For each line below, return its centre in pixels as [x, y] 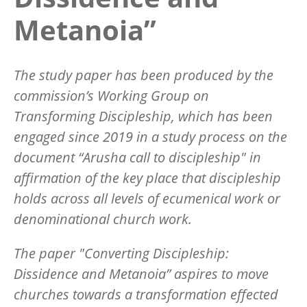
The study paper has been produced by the [144, 75]
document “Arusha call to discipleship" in [137, 157]
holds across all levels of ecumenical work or [147, 198]
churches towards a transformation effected [146, 294]
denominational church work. [103, 219]
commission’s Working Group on [111, 95]
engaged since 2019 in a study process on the [150, 136]
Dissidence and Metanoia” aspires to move [141, 273]
